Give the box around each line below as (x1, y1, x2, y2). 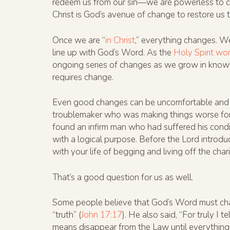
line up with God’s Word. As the (52, 46, 174, 59)
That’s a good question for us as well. (52, 171, 193, 183)
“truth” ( (52, 209, 81, 221)
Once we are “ (52, 34, 105, 46)
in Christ (105, 34, 135, 46)
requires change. (52, 71, 113, 83)
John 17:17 (81, 209, 122, 221)
